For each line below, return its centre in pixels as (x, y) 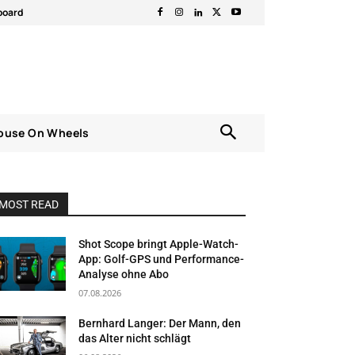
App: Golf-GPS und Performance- (162, 259)
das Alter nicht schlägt (135, 338)
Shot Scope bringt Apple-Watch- (159, 244)
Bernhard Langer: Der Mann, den (160, 323)
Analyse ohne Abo (124, 274)
